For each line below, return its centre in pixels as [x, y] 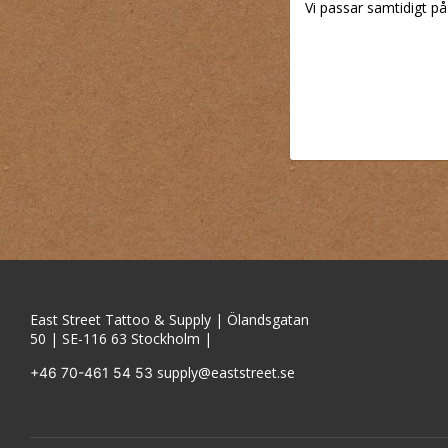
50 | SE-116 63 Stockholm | [123, 338]
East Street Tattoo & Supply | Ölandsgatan [169, 319]
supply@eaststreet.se [226, 372]
